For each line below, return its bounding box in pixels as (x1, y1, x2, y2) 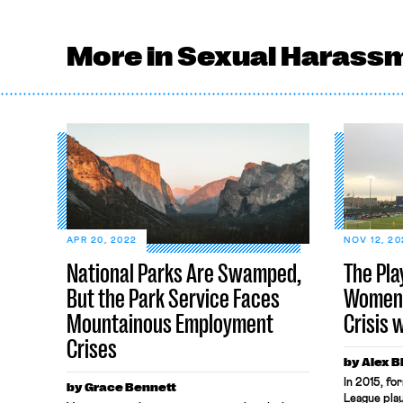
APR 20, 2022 (66, 236, 138, 245)
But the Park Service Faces (66, 283, 280, 314)
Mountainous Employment (66, 309, 273, 339)
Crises (66, 334, 117, 364)
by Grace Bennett (66, 381, 176, 394)
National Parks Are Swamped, (66, 258, 301, 289)
